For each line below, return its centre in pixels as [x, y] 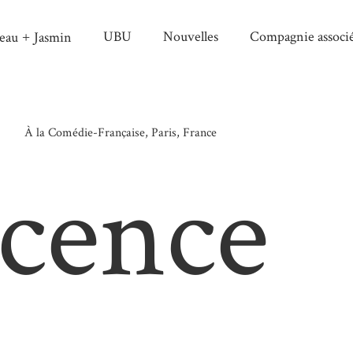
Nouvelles [191, 37]
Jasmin [53, 37]
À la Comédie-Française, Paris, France [121, 133]
